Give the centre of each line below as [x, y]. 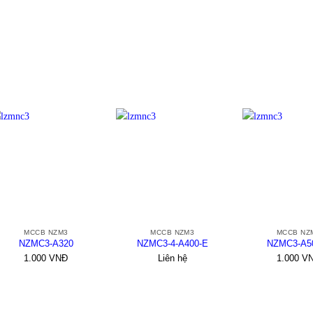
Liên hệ [172, 259]
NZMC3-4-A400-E [172, 243]
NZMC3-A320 [46, 243]
